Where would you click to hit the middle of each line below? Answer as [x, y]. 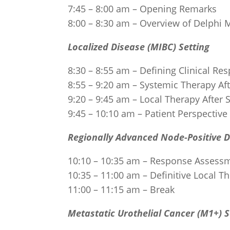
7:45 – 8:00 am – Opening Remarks [142, 8]
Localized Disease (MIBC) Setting [139, 46]
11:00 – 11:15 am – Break [121, 189]
